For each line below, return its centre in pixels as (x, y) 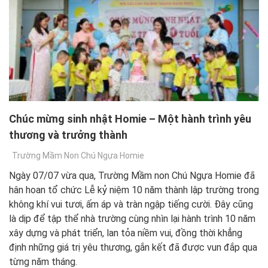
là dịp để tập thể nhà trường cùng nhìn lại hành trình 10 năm (132, 219)
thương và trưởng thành (68, 135)
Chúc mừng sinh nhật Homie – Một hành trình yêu (130, 119)
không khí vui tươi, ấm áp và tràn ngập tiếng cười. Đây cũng (131, 205)
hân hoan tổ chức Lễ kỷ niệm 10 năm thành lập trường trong (134, 190)
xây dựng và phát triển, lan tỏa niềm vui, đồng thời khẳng (126, 233)
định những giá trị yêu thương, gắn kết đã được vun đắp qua (133, 248)
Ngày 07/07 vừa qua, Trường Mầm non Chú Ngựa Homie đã (132, 176)
